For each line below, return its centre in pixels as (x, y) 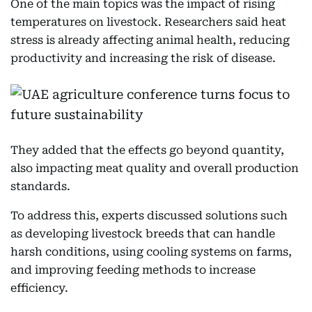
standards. (40, 186)
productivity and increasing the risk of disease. (143, 58)
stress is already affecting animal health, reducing (150, 40)
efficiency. (39, 288)
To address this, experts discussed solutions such (149, 216)
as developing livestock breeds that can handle (143, 234)
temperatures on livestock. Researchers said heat (148, 22)
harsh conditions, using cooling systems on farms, (151, 252)
